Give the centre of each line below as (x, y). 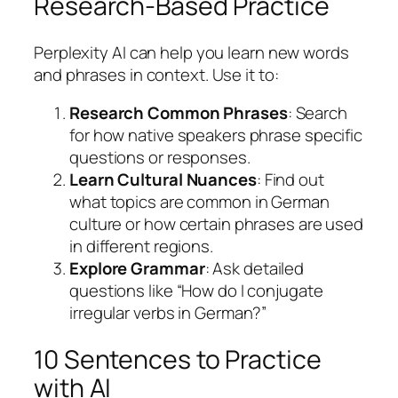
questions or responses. (160, 158)
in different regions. (141, 247)
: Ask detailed (255, 269)
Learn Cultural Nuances (163, 180)
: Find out (290, 180)
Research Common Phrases (179, 113)
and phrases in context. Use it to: (156, 74)
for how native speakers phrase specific (216, 135)
